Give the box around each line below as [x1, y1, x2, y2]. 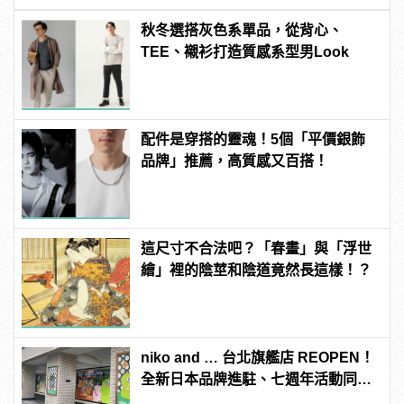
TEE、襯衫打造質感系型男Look [141, 43, 350, 60]
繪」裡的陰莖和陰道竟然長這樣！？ [141, 262, 372, 278]
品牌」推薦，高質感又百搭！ [141, 152, 329, 169]
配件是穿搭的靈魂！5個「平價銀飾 [141, 131, 366, 147]
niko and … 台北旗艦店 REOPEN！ [141, 349, 375, 365]
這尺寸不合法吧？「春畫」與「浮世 [141, 240, 372, 256]
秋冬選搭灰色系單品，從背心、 [141, 22, 344, 38]
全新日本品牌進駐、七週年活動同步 [141, 371, 372, 387]
